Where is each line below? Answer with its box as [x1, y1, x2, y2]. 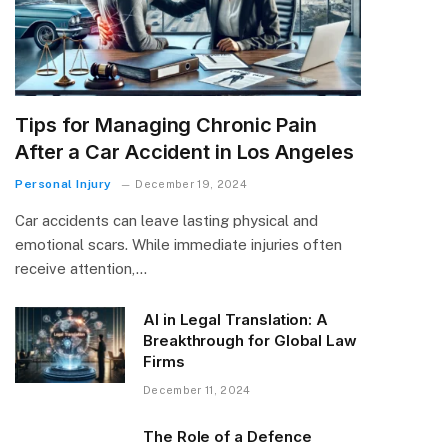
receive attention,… [15, 259, 147, 277]
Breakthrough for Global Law [143, 330, 357, 350]
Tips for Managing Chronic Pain [15, 112, 317, 137]
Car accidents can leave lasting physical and [15, 211, 318, 229]
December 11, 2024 [143, 383, 251, 396]
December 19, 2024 [135, 177, 247, 190]
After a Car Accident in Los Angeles [15, 139, 354, 164]
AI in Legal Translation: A [143, 309, 329, 329]
